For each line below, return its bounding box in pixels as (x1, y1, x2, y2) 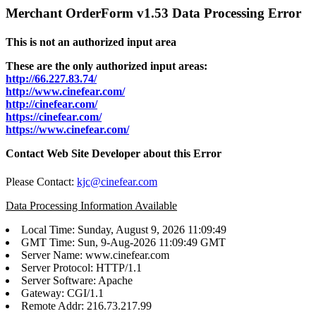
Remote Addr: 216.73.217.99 (21, 299, 152, 312)
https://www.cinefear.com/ (6, 123, 129, 136)
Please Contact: (6, 175, 77, 188)
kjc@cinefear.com (77, 175, 157, 188)
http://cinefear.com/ (6, 98, 97, 111)
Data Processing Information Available (6, 199, 177, 212)
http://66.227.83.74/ (6, 73, 97, 85)
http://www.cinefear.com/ (6, 85, 125, 98)
